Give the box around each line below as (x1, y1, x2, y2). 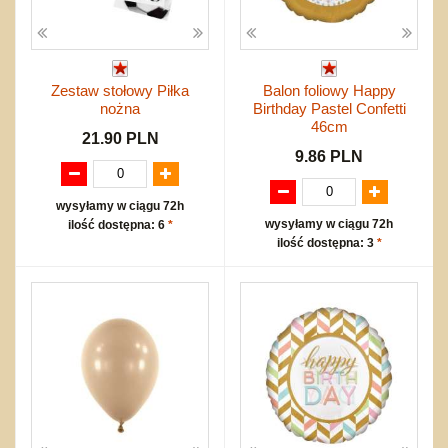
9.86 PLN (295, 147, 363, 165)
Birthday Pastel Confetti (252, 99, 406, 117)
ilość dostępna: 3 (276, 235, 377, 250)
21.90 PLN (81, 129, 159, 147)
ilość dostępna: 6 (67, 217, 168, 232)
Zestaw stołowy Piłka (51, 81, 189, 99)
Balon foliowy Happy (262, 81, 396, 99)
